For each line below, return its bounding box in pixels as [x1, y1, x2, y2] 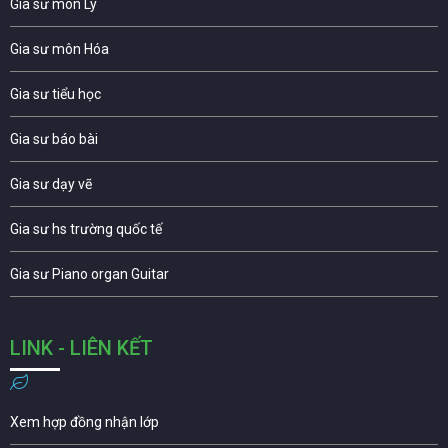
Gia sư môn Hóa [10, 40, 109, 57]
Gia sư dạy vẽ [10, 175, 92, 192]
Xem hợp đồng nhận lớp [10, 413, 159, 430]
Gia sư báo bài [10, 130, 98, 147]
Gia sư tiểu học [10, 85, 101, 102]
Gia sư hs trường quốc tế [10, 220, 162, 237]
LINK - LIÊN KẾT [10, 335, 153, 360]
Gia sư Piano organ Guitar [10, 265, 169, 282]
